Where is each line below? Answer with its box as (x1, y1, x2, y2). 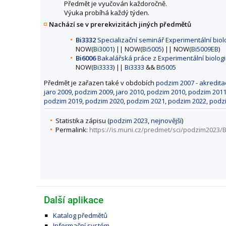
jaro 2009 (44, 87, 72, 96)
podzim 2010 (147, 87, 185, 96)
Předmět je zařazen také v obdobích (44, 78, 156, 87)
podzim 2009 (75, 87, 113, 96)
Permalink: (55, 125, 89, 135)
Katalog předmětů (52, 211, 107, 220)
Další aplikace (44, 194, 103, 206)
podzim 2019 (44, 96, 82, 105)
